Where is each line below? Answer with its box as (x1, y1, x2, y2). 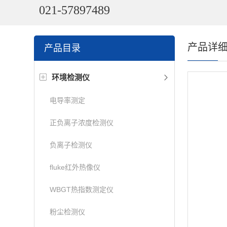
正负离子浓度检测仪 (50, 119, 114, 127)
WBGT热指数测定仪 (50, 185, 114, 194)
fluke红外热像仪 (50, 163, 101, 171)
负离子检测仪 (50, 141, 93, 149)
